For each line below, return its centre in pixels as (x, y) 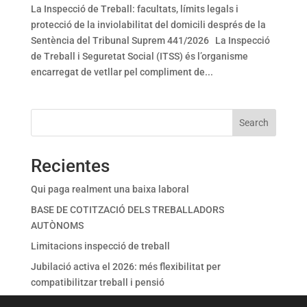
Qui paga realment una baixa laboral (110, 189)
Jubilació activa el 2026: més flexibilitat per (125, 266)
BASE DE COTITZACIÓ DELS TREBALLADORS (127, 209)
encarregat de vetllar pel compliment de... (122, 72)
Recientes (70, 165)
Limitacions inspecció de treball (100, 246)
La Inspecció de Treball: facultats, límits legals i (134, 9)
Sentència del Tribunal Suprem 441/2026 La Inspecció (150, 40)
